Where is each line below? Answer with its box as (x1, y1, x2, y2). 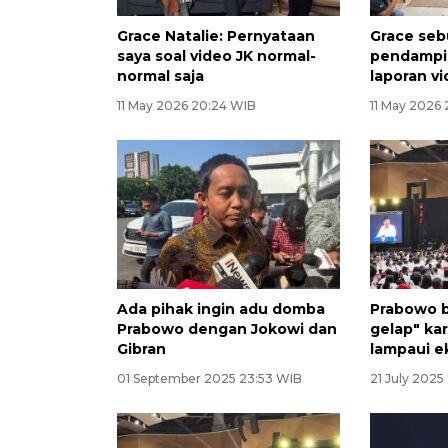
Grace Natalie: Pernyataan (117, 26, 315, 45)
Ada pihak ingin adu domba (117, 299, 325, 318)
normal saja (117, 66, 204, 85)
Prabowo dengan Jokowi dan (117, 319, 337, 338)
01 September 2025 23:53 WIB (117, 370, 302, 386)
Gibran (117, 339, 166, 358)
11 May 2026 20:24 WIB (117, 97, 256, 113)
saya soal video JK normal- (117, 46, 316, 65)
